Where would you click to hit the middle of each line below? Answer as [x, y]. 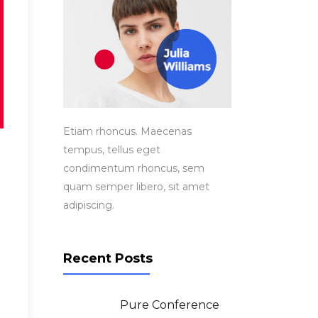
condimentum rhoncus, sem [133, 168]
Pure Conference [169, 305]
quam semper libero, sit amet [136, 186]
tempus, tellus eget [111, 149]
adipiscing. [88, 205]
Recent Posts [108, 258]
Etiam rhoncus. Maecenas [127, 131]
